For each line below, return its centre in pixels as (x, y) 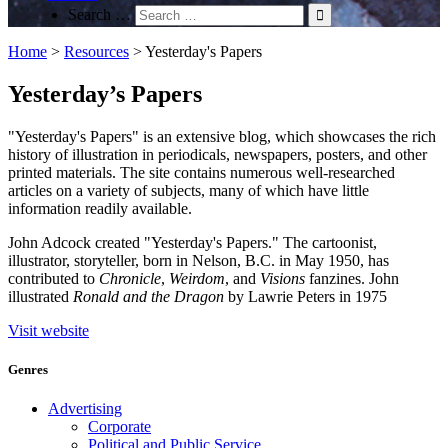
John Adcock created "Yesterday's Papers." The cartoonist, (192, 242)
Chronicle (130, 278)
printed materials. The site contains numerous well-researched (201, 172)
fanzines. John (352, 278)
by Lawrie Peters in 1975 (305, 296)
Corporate (119, 426)
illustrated (40, 296)
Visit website (48, 330)
